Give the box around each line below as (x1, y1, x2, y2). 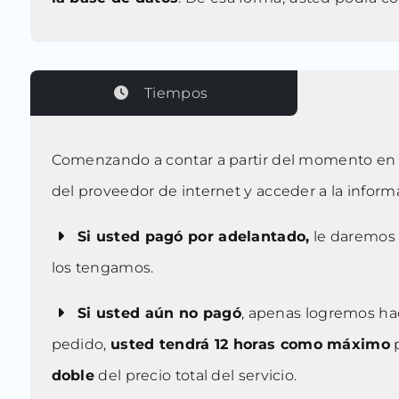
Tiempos (144, 85, 208, 102)
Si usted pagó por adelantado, (72, 228, 310, 246)
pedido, (51, 336, 110, 354)
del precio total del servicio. (94, 367, 297, 385)
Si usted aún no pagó (72, 305, 241, 322)
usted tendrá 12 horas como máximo (110, 336, 390, 354)
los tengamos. (51, 259, 154, 277)
